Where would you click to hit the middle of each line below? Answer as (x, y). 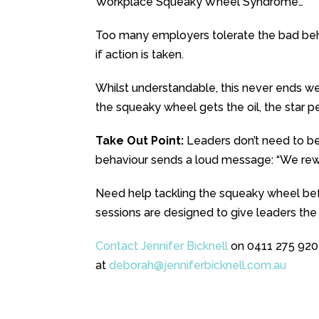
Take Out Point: (141, 141)
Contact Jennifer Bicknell (162, 246)
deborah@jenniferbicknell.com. (192, 266)
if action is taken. (140, 55)
